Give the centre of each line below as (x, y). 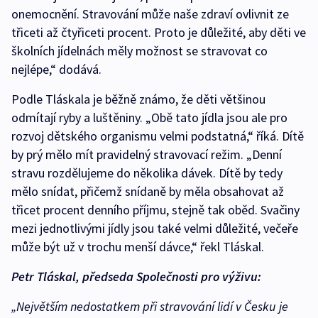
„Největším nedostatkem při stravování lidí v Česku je (150, 307)
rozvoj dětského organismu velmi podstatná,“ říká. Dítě (158, 136)
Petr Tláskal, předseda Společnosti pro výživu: (136, 277)
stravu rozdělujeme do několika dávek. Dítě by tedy (147, 173)
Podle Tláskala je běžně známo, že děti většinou (138, 99)
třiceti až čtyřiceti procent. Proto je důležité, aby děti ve (159, 33)
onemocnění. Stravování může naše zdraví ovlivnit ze (150, 14)
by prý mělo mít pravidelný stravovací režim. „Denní (147, 155)
